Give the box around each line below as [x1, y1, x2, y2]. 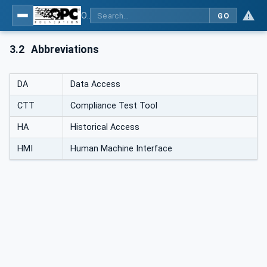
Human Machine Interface [70, 143, 172, 154]
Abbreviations [29, 44, 100, 55]
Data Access [70, 79, 120, 89]
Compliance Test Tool [70, 100, 157, 111]
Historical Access [70, 122, 139, 132]
